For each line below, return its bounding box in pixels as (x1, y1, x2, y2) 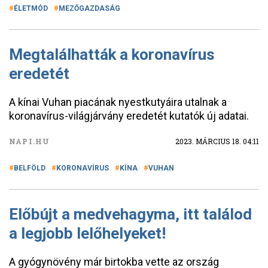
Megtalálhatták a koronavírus (9, 45, 215, 63)
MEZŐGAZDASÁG (59, 4, 120, 13)
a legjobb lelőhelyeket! (9, 224, 166, 242)
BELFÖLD (14, 164, 45, 172)
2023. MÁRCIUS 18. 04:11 (175, 136, 259, 146)
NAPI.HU (9, 136, 50, 146)
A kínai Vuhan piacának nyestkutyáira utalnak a (9, 96, 227, 108)
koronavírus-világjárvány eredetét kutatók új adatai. (9, 109, 249, 122)
